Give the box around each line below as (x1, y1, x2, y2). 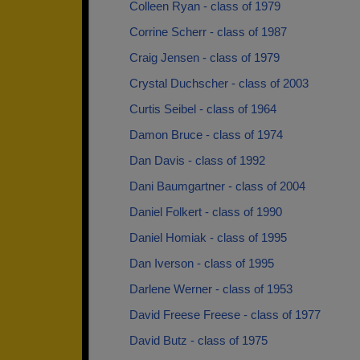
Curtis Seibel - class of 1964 (129, 102, 276, 116)
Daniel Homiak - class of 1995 (129, 231, 287, 244)
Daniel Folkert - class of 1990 (129, 205, 282, 219)
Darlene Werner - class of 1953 (129, 282, 292, 296)
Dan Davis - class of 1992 (129, 153, 265, 167)
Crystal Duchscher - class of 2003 (129, 76, 309, 90)
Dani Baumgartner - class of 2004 (129, 179, 305, 193)
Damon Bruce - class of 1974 (129, 128, 283, 141)
